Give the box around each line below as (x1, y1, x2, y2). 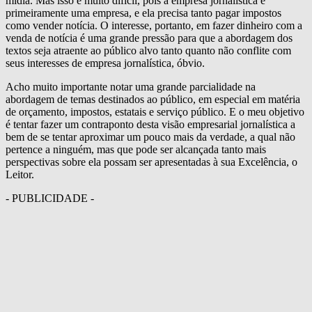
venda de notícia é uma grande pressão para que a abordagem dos (6, 31, 292, 44)
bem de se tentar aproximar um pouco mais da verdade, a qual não (6, 130, 295, 143)
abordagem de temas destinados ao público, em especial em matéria (6, 93, 300, 105)
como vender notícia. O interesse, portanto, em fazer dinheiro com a (6, 19, 302, 31)
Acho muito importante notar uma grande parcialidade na (6, 80, 256, 93)
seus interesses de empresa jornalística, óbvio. (6, 56, 205, 69)
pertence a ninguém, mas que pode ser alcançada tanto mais (6, 143, 266, 155)
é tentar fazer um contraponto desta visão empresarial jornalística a (6, 118, 295, 130)
